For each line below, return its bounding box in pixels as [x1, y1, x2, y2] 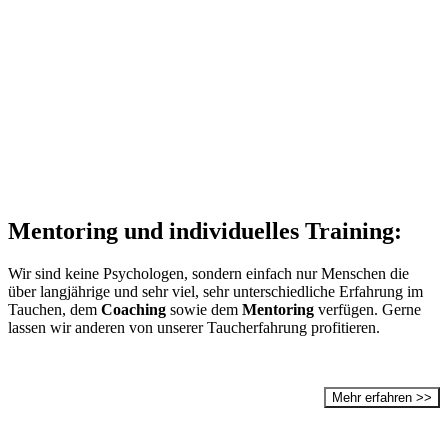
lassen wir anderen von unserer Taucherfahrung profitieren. [8, 318, 380, 336]
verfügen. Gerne [314, 300, 421, 318]
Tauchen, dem [8, 300, 101, 318]
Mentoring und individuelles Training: [8, 217, 402, 244]
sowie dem [166, 300, 242, 318]
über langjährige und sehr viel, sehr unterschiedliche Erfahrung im [8, 282, 423, 300]
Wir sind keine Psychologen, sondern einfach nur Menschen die [8, 264, 409, 282]
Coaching [101, 300, 166, 318]
